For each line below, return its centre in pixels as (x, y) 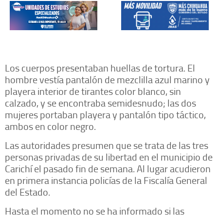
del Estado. (27, 191)
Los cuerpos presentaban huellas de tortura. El (100, 67)
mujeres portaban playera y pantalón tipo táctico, (105, 114)
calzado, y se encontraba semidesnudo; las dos (100, 102)
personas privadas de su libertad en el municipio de (109, 156)
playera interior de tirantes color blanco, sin (93, 91)
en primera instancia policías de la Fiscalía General (106, 180)
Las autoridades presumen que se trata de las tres (107, 145)
